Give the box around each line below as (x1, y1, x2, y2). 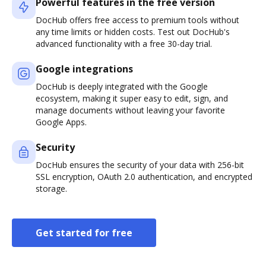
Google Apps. (36, 116, 87, 128)
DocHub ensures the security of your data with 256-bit (36, 159, 244, 171)
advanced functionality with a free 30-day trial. (36, 38, 212, 50)
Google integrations (36, 62, 133, 76)
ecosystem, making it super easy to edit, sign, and (36, 93, 228, 104)
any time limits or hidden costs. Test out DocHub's (36, 26, 230, 38)
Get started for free (36, 226, 132, 240)
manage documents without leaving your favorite (36, 104, 225, 116)
